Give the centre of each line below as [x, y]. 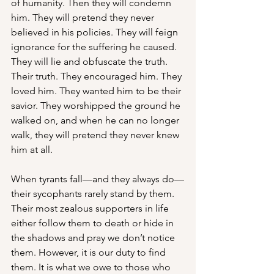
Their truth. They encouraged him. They [98, 76]
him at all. [33, 150]
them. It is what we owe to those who [92, 267]
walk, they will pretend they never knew [96, 135]
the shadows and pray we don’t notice [94, 238]
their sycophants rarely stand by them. [94, 194]
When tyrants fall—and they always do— [98, 179]
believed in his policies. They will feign [96, 32]
